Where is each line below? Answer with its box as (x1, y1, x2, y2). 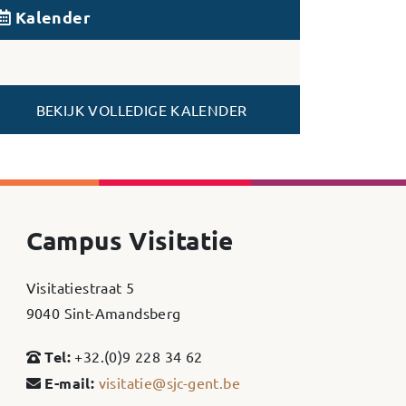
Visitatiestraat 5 (25, 277, 135, 296)
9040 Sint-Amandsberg (25, 303, 181, 322)
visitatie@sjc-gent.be (98, 372, 240, 391)
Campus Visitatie (25, 223, 234, 256)
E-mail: (44, 372, 95, 392)
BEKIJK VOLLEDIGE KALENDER (35, 100, 247, 119)
